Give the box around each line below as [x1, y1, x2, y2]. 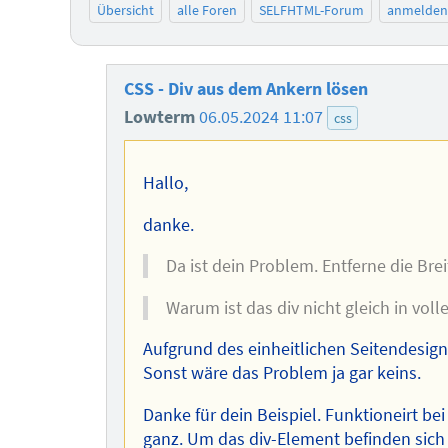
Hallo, [142, 172, 188, 195]
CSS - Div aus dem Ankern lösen [124, 78, 369, 101]
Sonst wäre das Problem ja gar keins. [142, 362, 421, 385]
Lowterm [124, 106, 200, 129]
